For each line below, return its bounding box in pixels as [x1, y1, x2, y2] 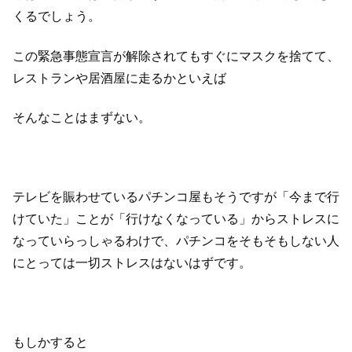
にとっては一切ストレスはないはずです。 [13, 256, 251, 270]
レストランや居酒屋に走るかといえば [13, 71, 226, 85]
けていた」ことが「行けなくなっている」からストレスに [13, 212, 339, 226]
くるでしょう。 [13, 9, 101, 24]
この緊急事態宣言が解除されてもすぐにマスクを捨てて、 [13, 49, 339, 63]
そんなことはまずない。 [13, 111, 151, 125]
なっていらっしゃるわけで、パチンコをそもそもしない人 [13, 234, 339, 248]
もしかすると [13, 335, 88, 349]
